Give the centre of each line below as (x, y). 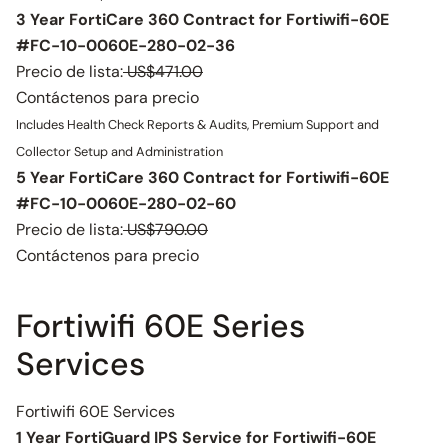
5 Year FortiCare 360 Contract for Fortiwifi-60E (202, 177)
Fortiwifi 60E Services (95, 411)
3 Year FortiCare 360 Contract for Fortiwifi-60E (202, 19)
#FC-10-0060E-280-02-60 (126, 203)
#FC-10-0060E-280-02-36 (125, 45)
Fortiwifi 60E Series (160, 326)
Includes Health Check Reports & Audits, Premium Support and (197, 124)
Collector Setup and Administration (119, 151)
